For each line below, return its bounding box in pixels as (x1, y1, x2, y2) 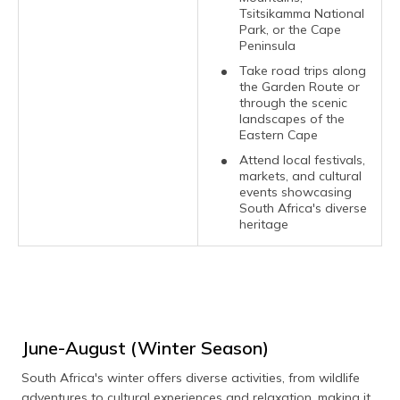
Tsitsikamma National (239, 5, 364, 21)
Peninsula (239, 37, 296, 54)
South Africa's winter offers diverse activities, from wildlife (21, 370, 360, 386)
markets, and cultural (239, 168, 362, 184)
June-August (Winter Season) (21, 337, 269, 359)
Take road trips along (239, 62, 366, 79)
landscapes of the (239, 111, 345, 127)
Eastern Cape (239, 127, 318, 143)
